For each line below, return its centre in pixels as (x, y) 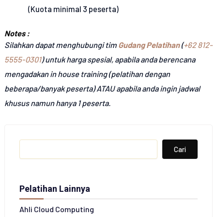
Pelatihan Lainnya (54, 188)
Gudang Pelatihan (149, 45)
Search (29, 143)
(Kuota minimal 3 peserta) (74, 9)
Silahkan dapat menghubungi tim (61, 45)
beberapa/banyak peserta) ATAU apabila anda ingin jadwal (102, 88)
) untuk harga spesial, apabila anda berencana (118, 59)
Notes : (17, 33)
